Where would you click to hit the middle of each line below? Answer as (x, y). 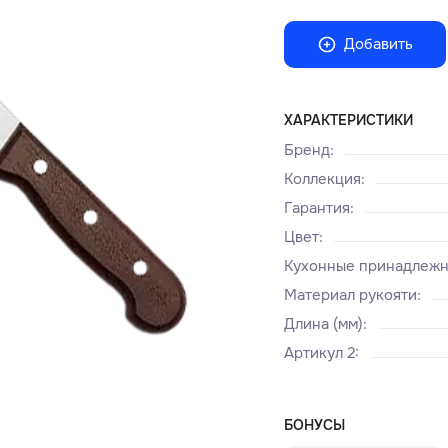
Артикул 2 (320, 353)
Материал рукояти (351, 294)
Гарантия (317, 207)
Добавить (379, 44)
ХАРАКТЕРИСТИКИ (349, 119)
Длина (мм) (324, 324)
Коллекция (323, 178)
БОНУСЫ (315, 424)
